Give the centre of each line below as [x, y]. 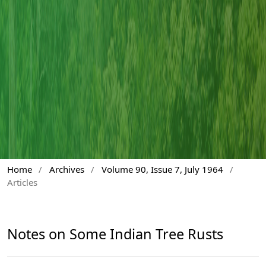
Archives [66, 169]
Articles [22, 182]
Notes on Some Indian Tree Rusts [115, 234]
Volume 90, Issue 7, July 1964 [162, 169]
